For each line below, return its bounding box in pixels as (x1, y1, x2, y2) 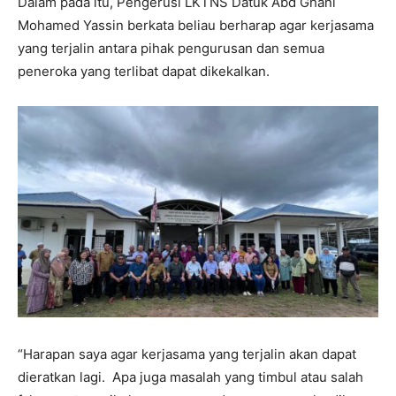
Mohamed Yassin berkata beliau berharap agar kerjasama (18, 17, 374, 34)
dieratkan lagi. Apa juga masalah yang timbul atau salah (18, 368, 363, 385)
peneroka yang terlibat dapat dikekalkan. (18, 63, 270, 80)
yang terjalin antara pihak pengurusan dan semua (18, 40, 324, 57)
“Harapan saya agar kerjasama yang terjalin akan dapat (18, 345, 356, 362)
